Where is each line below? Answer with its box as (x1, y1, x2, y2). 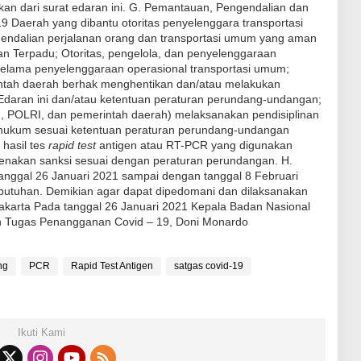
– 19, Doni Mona (147, 214, 231, 228)
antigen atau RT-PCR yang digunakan (99, 138, 293, 151)
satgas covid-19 (174, 259, 243, 272)
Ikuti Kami (17, 326, 65, 338)
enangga (47, 214, 92, 228)
